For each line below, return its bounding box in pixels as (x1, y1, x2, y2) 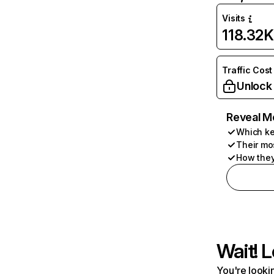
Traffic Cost (222, 65, 273, 75)
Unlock (237, 80, 272, 92)
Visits (222, 13, 245, 23)
